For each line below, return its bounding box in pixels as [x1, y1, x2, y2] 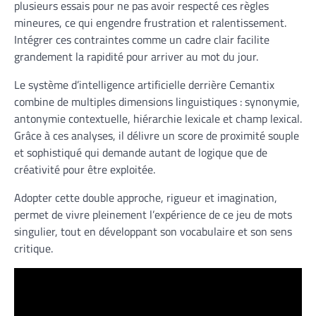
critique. [14, 240, 53, 257]
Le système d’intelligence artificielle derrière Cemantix [14, 76, 274, 93]
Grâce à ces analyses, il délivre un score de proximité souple [14, 127, 299, 144]
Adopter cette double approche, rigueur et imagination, [14, 189, 277, 206]
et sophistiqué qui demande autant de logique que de [14, 144, 267, 161]
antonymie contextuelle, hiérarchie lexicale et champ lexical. [14, 110, 302, 127]
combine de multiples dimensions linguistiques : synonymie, [14, 93, 300, 110]
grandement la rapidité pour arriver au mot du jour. [14, 48, 258, 65]
